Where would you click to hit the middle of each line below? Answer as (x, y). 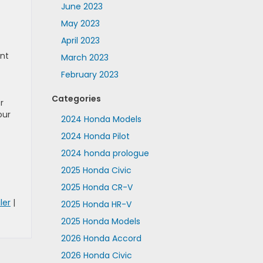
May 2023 (80, 23)
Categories (76, 99)
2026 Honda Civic (96, 255)
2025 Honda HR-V (96, 204)
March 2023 (85, 58)
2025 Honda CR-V (97, 187)
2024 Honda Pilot (95, 136)
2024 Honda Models (101, 119)
